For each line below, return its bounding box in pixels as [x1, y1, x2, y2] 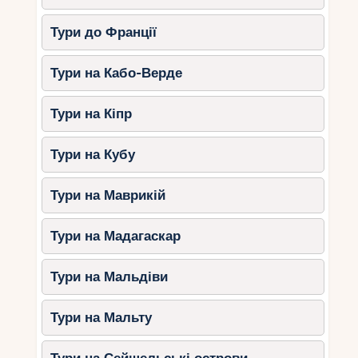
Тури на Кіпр [50, 106, 133, 122]
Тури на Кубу [50, 147, 136, 163]
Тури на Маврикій [50, 188, 166, 204]
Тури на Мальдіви [50, 269, 169, 285]
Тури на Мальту [50, 310, 153, 326]
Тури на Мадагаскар [50, 229, 181, 245]
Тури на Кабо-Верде [50, 66, 183, 82]
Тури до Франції [50, 25, 157, 41]
